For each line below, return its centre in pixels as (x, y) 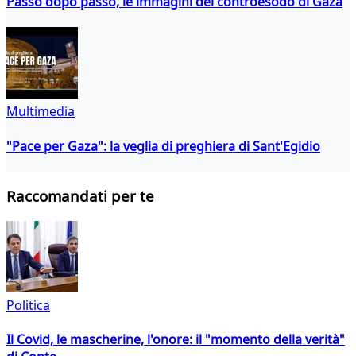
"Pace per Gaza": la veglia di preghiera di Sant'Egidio (163, 146)
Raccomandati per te (80, 196)
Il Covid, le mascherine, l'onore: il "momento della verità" (176, 340)
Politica (28, 306)
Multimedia (41, 112)
